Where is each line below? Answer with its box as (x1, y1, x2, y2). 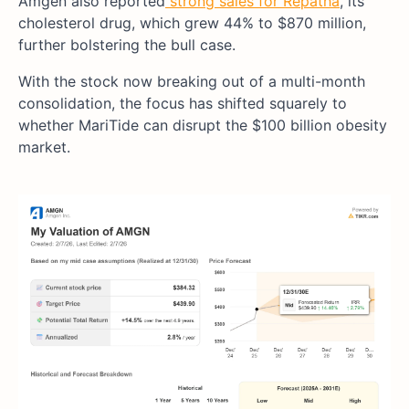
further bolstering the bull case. (18, 36, 236, 55)
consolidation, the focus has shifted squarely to (18, 94, 347, 113)
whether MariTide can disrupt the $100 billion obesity (18, 116, 387, 135)
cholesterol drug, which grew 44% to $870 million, (18, 14, 366, 33)
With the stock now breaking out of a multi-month (18, 72, 365, 91)
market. (18, 138, 70, 157)
